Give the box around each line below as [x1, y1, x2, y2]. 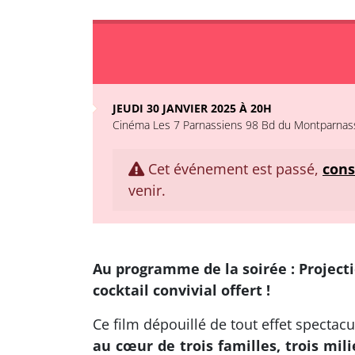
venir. [128, 181, 166, 200]
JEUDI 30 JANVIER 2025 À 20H [113, 101, 272, 116]
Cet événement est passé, [144, 159, 323, 178]
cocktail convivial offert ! [93, 281, 270, 300]
